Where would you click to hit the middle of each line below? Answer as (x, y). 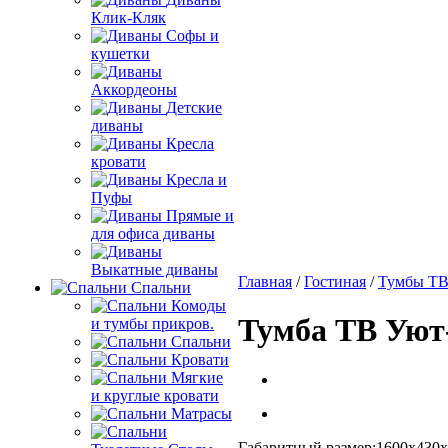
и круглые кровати (155, 395)
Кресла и (196, 179)
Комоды (198, 305)
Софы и (192, 35)
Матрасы (201, 413)
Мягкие (197, 377)
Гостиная (335, 281)
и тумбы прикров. (152, 323)
